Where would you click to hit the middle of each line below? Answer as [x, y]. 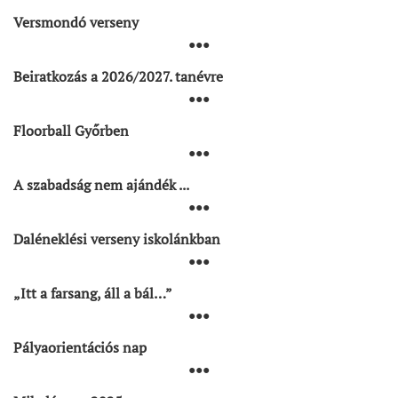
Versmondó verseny [76, 22]
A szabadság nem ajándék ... [101, 185]
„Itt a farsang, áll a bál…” [93, 293]
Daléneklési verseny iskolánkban [117, 239]
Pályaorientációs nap [80, 347]
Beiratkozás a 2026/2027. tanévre [118, 76]
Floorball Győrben [71, 131]
